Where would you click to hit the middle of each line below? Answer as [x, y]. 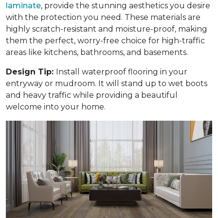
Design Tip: [31, 72]
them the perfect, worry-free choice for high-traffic [105, 40]
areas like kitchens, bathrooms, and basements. [97, 52]
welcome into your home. [56, 107]
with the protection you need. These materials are [103, 17]
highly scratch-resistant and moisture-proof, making [107, 29]
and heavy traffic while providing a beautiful [92, 95]
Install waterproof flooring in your [122, 72]
